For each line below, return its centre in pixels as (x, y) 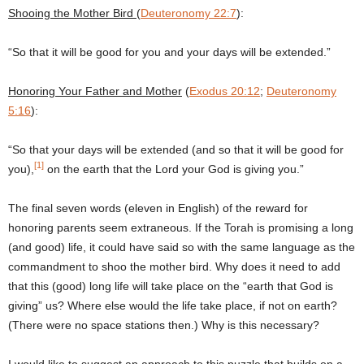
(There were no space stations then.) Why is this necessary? (164, 325)
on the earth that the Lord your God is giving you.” (174, 169)
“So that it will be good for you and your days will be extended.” (169, 52)
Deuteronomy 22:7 (188, 13)
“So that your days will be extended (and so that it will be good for (176, 149)
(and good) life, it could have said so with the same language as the (182, 247)
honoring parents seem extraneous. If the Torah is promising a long (181, 227)
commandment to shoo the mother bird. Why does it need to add (174, 266)
